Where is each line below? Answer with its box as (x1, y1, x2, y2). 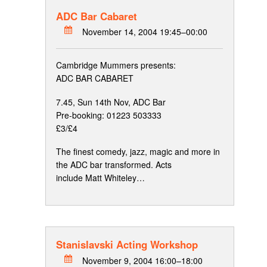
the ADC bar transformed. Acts (56, 159, 172, 171)
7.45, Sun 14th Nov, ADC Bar (56, 95, 166, 108)
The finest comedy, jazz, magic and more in (56, 145, 220, 158)
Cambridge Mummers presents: (56, 59, 176, 72)
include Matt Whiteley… (56, 172, 145, 184)
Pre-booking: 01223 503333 (56, 108, 162, 121)
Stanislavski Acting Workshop (56, 237, 198, 252)
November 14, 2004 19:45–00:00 (82, 26, 207, 38)
